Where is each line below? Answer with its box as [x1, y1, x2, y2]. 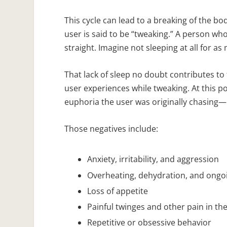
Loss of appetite [87, 185, 148, 197]
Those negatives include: [64, 123, 159, 134]
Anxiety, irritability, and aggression [87, 154, 219, 165]
